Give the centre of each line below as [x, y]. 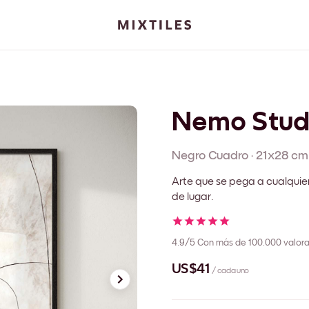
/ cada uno [230, 271]
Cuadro [228, 156]
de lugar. [193, 196]
